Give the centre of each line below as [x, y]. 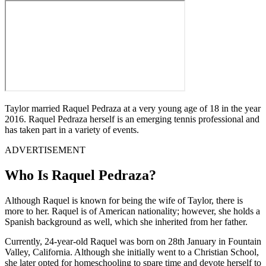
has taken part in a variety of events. [72, 129]
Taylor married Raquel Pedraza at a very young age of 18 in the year [133, 108]
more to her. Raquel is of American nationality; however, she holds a [132, 211]
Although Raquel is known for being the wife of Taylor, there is [124, 200]
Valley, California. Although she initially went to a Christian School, [132, 252]
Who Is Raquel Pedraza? [80, 175]
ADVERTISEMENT [45, 150]
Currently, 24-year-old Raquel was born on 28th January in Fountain [133, 241]
